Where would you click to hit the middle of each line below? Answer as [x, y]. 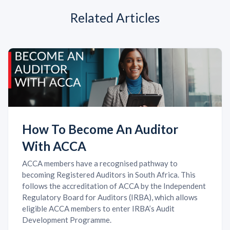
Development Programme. [67, 219]
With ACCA [54, 146]
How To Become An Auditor [100, 129]
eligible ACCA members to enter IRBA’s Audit [98, 208]
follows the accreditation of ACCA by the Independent [114, 186]
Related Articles [115, 17]
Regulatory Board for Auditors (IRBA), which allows [110, 197]
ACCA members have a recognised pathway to [100, 163]
